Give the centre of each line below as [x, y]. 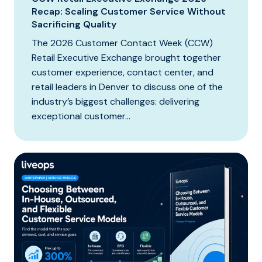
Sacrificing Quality [74, 24]
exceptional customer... [81, 116]
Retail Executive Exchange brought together [126, 57]
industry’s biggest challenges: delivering [116, 101]
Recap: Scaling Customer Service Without [129, 11]
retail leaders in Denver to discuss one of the [127, 87]
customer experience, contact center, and [123, 72]
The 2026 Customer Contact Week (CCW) [122, 43]
